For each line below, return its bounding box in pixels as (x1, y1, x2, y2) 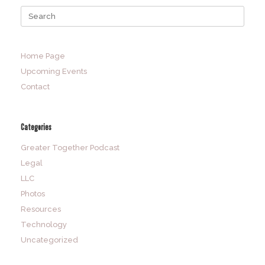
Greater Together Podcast (21, 143, 119, 152)
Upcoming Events (21, 66, 87, 76)
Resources (21, 204, 61, 214)
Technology (21, 219, 67, 229)
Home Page (21, 51, 65, 60)
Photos (21, 189, 45, 198)
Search (20, 6, 47, 15)
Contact (21, 82, 50, 91)
